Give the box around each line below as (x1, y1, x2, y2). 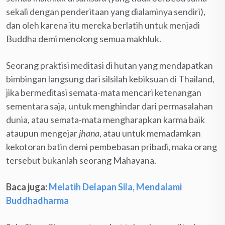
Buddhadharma (6, 194, 69, 206)
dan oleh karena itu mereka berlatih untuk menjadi (6, 19, 200, 31)
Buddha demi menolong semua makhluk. (6, 33, 161, 44)
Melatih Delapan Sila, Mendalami (49, 181, 182, 192)
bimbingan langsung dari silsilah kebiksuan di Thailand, (6, 73, 214, 84)
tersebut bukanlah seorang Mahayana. (6, 154, 156, 166)
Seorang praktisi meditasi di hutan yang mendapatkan (6, 59, 213, 71)
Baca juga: (6, 181, 49, 192)
